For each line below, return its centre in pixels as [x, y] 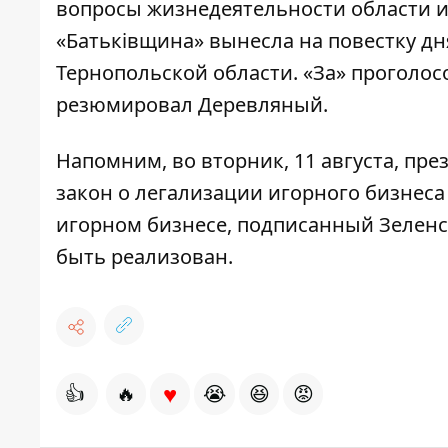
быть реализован [142, 257]
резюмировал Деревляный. [192, 105]
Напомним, [114, 161]
